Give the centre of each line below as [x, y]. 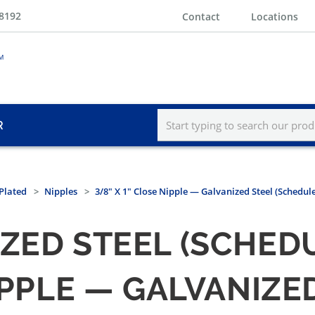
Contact [201, 16]
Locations [275, 16]
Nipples [61, 192]
